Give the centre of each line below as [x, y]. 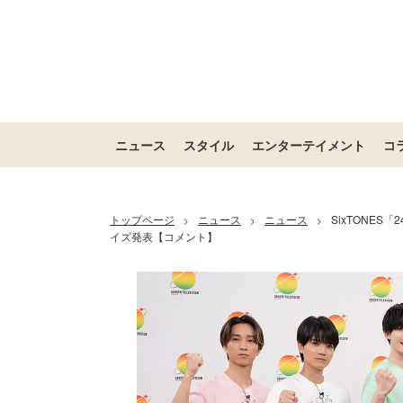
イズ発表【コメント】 [164, 236]
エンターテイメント [309, 145]
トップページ [142, 219]
